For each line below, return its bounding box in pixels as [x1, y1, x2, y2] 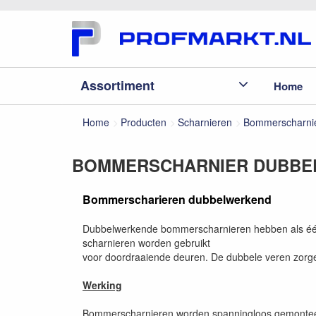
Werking [83, 278, 122, 292]
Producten [121, 115, 166, 129]
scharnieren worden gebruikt [83, 236, 210, 250]
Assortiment [80, 75, 154, 95]
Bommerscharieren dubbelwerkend [83, 191, 272, 207]
